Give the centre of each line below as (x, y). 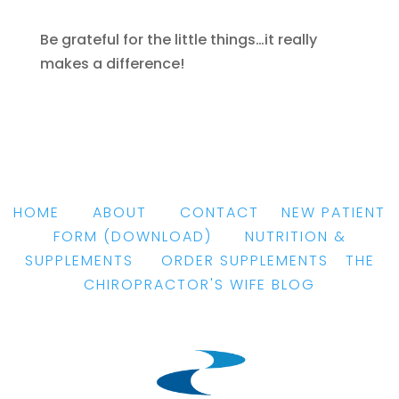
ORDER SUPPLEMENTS (244, 261)
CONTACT (220, 213)
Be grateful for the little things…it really (178, 40)
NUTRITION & (295, 237)
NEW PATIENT (334, 213)
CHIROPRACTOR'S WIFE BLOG (199, 285)
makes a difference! (112, 64)
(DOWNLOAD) (157, 237)
